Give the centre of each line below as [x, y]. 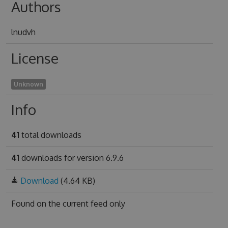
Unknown [28, 84]
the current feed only [87, 204]
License [35, 58]
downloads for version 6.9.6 [71, 158]
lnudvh [23, 32]
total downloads [50, 135]
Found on [30, 204]
